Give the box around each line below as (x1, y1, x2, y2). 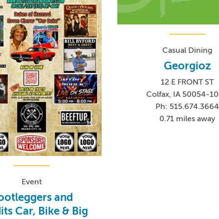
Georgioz (163, 60, 211, 72)
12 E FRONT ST (161, 78, 214, 87)
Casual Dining (162, 46, 213, 55)
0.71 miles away (159, 114, 216, 124)
